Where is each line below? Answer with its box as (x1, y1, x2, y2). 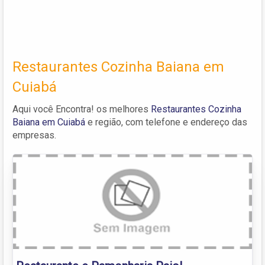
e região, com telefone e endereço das (85, 116, 247, 128)
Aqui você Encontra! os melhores (12, 103, 151, 115)
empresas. (12, 129, 56, 141)
